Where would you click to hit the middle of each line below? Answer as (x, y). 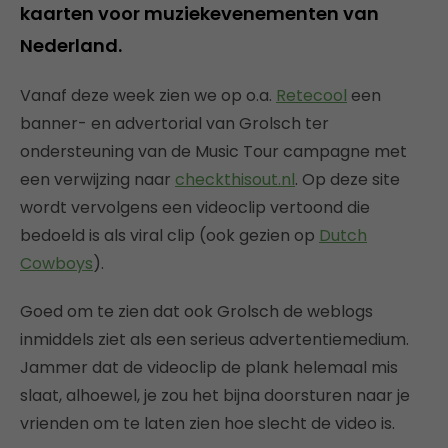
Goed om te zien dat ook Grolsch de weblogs (196, 311)
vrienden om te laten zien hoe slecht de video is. (207, 423)
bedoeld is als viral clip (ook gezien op (169, 235)
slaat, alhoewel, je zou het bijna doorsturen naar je (215, 395)
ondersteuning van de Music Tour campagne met (213, 151)
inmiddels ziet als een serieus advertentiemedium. (214, 339)
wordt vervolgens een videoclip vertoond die (195, 207)
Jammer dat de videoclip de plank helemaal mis (209, 367)
